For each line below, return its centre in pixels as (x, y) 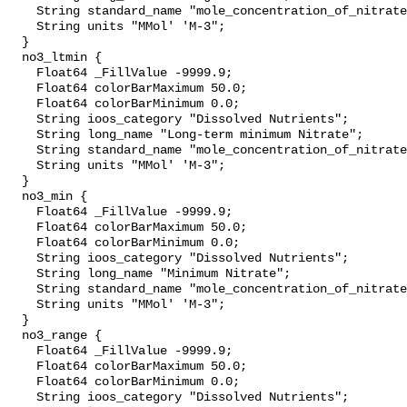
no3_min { (15, 197)
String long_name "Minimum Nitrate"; (22, 274)
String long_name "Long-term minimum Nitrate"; (22, 135)
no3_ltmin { (15, 58)
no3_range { (15, 336)
